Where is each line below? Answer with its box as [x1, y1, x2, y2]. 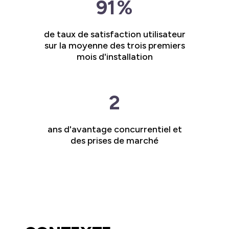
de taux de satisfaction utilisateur [43, 28, 186, 40]
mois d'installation [76, 51, 153, 62]
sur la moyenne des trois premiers [44, 39, 185, 51]
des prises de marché [71, 134, 158, 146]
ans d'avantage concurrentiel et [47, 123, 182, 135]
